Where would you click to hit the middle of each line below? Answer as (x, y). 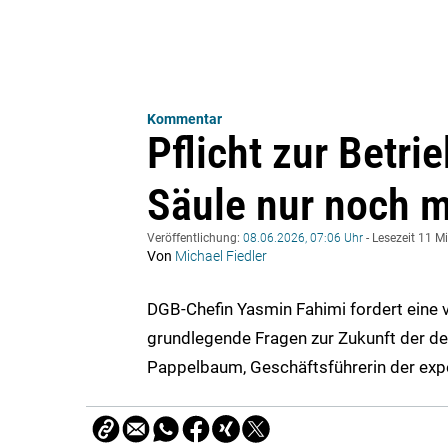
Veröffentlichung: (195, 238)
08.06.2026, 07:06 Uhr (303, 238)
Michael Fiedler (221, 256)
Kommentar (184, 119)
